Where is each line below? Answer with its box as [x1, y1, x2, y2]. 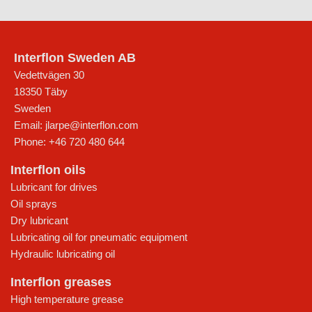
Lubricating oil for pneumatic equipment [10, 231, 187, 243]
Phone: [14, 135, 49, 148]
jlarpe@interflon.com [45, 118, 139, 131]
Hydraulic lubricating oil [10, 247, 115, 260]
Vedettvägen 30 [14, 68, 84, 81]
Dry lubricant [10, 214, 68, 226]
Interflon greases [10, 274, 111, 289]
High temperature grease [10, 292, 123, 305]
